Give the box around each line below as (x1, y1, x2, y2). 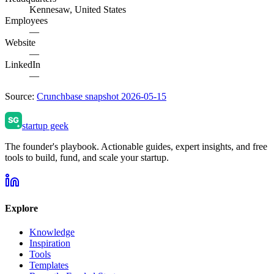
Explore (5, 203, 38, 214)
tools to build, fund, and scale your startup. (5, 152, 169, 163)
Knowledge (29, 227, 75, 238)
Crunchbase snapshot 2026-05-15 (37, 91, 166, 102)
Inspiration (29, 238, 70, 249)
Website (5, 37, 35, 48)
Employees (5, 15, 48, 26)
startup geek (22, 120, 68, 131)
